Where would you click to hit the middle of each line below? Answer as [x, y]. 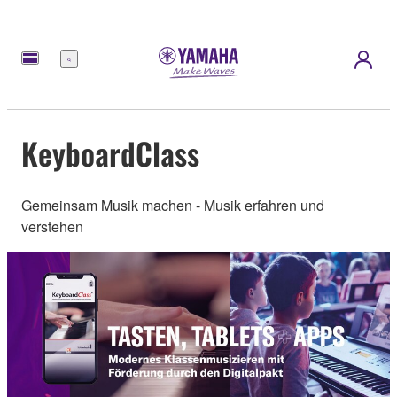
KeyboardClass [110, 152]
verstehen [52, 227]
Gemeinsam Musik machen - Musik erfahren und [173, 206]
